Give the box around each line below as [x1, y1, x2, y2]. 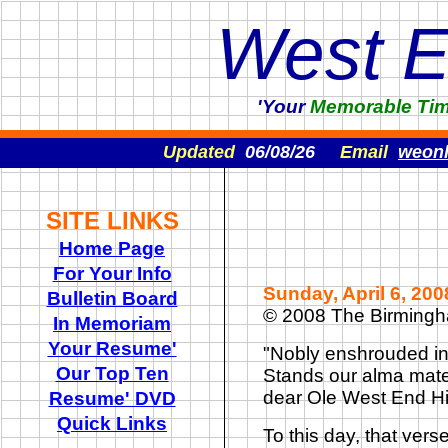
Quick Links [57, 413, 167, 434]
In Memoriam [53, 313, 171, 334]
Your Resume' [47, 338, 177, 359]
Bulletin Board [46, 288, 178, 309]
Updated [163, 142, 240, 162]
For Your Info [52, 263, 172, 284]
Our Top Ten [55, 363, 169, 384]
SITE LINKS [45, 207, 179, 234]
